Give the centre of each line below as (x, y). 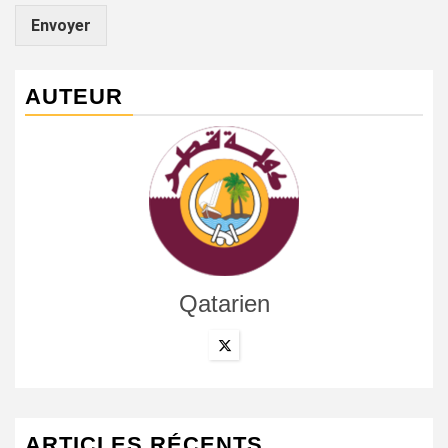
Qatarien (224, 303)
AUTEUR (74, 96)
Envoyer (61, 25)
